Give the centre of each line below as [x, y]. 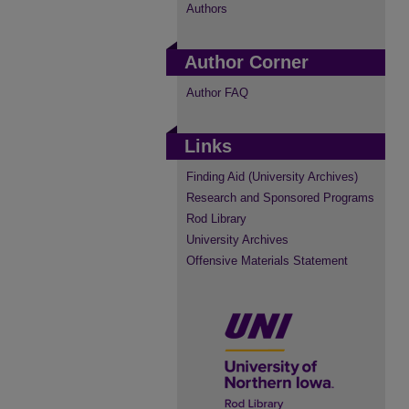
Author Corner [246, 62]
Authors [207, 9]
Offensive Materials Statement [267, 261]
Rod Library [216, 219]
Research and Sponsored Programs [280, 198]
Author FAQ [217, 93]
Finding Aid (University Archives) [272, 177]
